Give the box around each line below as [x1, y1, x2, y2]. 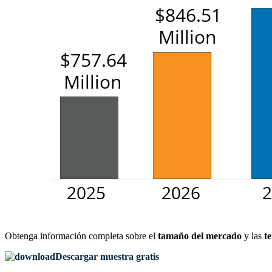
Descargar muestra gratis [55, 251, 159, 262]
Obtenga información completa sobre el [5, 231, 158, 242]
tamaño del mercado [158, 231, 242, 242]
